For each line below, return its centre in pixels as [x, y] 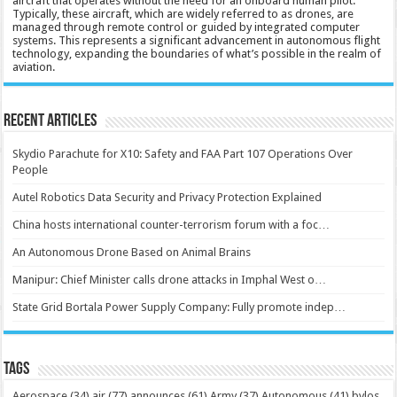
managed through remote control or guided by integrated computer [187, 27]
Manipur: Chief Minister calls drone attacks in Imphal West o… [170, 280]
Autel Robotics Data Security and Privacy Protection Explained [167, 197]
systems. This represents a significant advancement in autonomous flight [197, 40]
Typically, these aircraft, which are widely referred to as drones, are [183, 14]
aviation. [34, 67]
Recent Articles [51, 121]
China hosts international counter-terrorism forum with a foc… [171, 225]
